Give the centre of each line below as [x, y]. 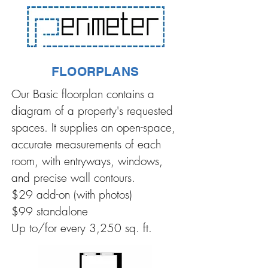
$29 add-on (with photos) [72, 194]
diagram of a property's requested [92, 111]
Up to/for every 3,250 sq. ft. [82, 228]
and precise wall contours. [73, 178]
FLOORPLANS [95, 71]
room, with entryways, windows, [87, 161]
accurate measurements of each [86, 144]
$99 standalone [50, 211]
